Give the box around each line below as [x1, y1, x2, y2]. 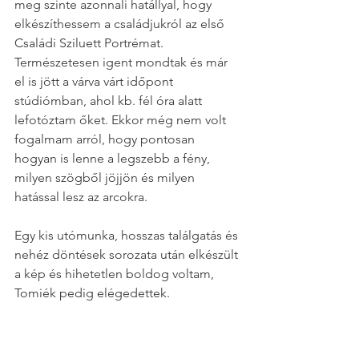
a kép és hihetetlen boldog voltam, [14, 265, 217, 281]
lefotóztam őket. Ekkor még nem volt [14, 111, 229, 127]
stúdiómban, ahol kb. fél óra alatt [14, 92, 205, 108]
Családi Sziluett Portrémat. [14, 34, 167, 50]
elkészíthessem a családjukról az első [14, 15, 228, 31]
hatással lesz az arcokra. [14, 188, 147, 204]
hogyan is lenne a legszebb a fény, [14, 150, 213, 166]
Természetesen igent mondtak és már [14, 54, 231, 70]
